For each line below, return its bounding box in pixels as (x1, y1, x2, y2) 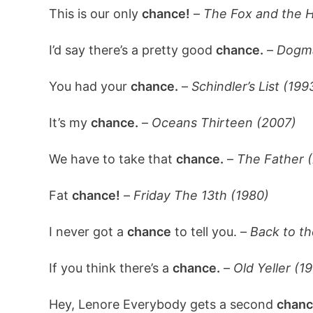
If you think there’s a (48, 261, 173, 275)
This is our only (48, 6, 142, 21)
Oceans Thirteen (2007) (151, 115, 296, 130)
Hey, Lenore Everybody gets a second (48, 297, 277, 312)
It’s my (48, 115, 91, 130)
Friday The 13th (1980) (133, 188, 269, 203)
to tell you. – (170, 224, 250, 239)
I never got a (48, 224, 127, 239)
